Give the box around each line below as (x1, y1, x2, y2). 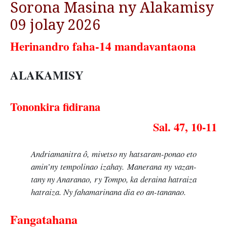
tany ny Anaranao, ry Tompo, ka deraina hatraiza (30, 173, 197, 185)
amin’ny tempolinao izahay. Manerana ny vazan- (30, 160, 197, 172)
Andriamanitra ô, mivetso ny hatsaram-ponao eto (30, 147, 197, 160)
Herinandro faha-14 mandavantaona (10, 37, 196, 55)
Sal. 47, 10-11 (153, 118, 217, 135)
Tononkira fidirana (10, 98, 100, 115)
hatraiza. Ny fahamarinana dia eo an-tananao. (30, 185, 186, 198)
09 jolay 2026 (10, 16, 100, 33)
